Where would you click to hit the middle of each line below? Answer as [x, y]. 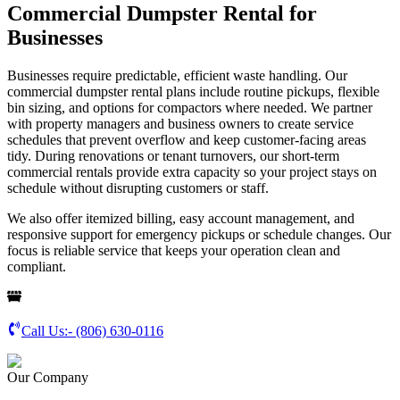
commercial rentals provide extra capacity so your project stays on [192, 171]
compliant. [37, 266]
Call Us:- [49, 330]
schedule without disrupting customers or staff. [138, 187]
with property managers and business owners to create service [180, 123]
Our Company [48, 377]
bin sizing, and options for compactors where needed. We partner [190, 107]
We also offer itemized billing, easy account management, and [181, 218]
